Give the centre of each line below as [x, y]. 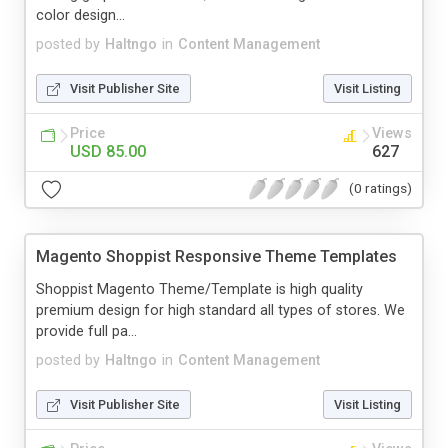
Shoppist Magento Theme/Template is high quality [199, 289]
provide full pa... [86, 331]
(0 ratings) [380, 188]
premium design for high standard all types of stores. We [220, 310]
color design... [80, 15]
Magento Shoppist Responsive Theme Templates [216, 256]
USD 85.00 [108, 151]
